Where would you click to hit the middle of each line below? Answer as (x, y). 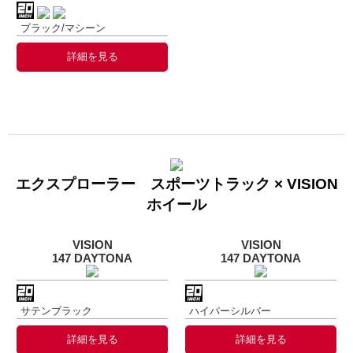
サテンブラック (56, 310)
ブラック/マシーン (63, 28)
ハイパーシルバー (230, 310)
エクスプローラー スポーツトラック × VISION (176, 184)
